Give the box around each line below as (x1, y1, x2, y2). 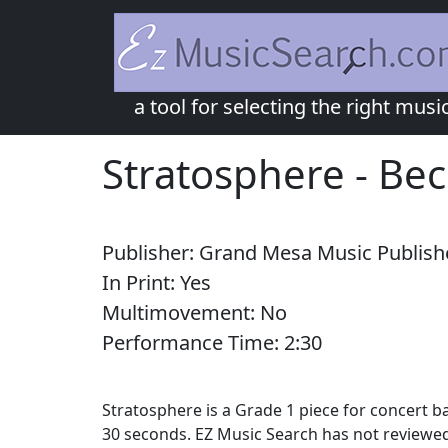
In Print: (102, 269, 180, 296)
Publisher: (102, 239, 199, 266)
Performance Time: (102, 329, 284, 356)
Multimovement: (102, 299, 260, 326)
